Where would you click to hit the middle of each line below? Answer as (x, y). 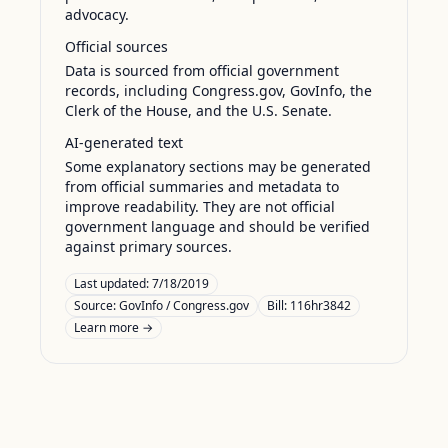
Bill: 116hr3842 (309, 305)
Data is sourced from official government (202, 70)
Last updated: (113, 283)
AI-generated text (124, 142)
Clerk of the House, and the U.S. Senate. (198, 110)
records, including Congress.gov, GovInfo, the (218, 90)
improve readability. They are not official (200, 206)
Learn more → (113, 327)
